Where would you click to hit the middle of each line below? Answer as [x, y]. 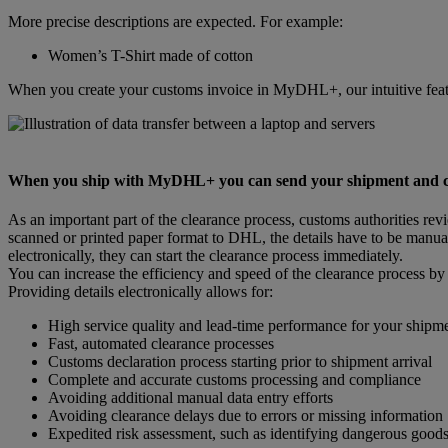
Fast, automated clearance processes [161, 344]
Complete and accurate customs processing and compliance [234, 380]
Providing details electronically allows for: [140, 292]
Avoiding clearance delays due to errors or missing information [245, 416]
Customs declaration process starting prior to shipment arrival [240, 362]
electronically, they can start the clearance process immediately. [205, 256]
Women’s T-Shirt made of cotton [150, 55]
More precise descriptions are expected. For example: [175, 21]
